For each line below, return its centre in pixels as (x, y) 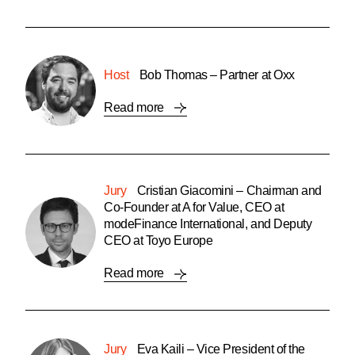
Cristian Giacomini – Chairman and (228, 191)
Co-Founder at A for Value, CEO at (194, 208)
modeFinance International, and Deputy (208, 224)
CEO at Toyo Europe (158, 241)
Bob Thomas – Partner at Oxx (216, 74)
